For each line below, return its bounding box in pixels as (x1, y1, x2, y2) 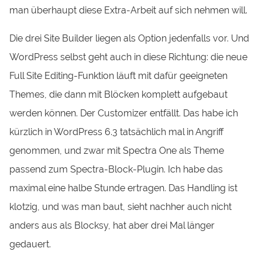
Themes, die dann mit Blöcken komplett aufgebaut (9, 89, 228, 101)
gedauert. (9, 239, 51, 250)
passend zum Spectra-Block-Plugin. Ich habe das (9, 164, 223, 175)
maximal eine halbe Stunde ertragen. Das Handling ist (9, 182, 238, 194)
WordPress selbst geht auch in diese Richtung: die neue (9, 51, 248, 63)
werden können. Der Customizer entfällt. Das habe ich (9, 108, 239, 119)
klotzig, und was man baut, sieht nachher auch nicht (9, 201, 232, 213)
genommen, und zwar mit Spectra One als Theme (9, 145, 225, 157)
